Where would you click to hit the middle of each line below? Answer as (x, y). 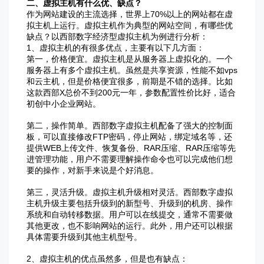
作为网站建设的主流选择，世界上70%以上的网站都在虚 (130, 14)
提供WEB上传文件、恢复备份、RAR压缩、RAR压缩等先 (131, 148)
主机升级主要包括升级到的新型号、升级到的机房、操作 (130, 203)
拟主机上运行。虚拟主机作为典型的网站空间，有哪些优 (130, 25)
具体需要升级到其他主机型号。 (84, 237)
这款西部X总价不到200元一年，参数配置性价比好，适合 (131, 93)
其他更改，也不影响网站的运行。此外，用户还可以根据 (130, 226)
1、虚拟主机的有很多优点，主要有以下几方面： (115, 48)
